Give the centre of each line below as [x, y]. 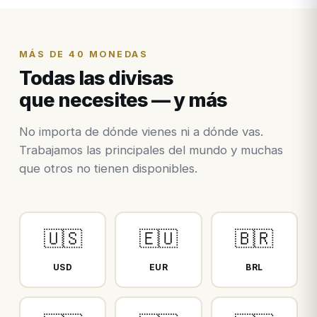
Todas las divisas [96, 79]
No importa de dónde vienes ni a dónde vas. [141, 132]
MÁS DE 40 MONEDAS [83, 54]
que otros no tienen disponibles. [108, 169]
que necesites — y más [123, 100]
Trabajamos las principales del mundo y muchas [151, 150]
